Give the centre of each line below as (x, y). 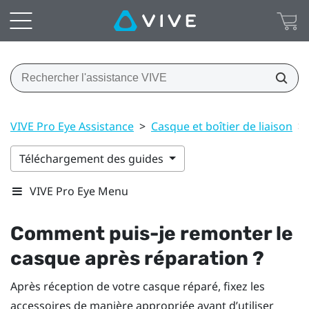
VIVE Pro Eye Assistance (72, 126)
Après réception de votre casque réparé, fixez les (138, 286)
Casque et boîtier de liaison (222, 126)
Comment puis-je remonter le (152, 233)
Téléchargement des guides (93, 158)
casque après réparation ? (137, 258)
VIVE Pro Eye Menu (79, 191)
